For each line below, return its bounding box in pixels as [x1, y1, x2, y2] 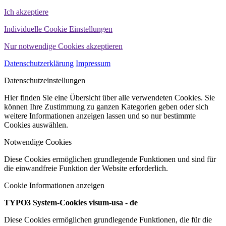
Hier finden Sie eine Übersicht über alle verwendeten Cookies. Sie [4, 93, 215, 102]
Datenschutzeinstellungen [4, 76, 85, 85]
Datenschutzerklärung [4, 59, 74, 68]
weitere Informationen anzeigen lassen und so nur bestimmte [4, 111, 196, 120]
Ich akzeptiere [4, 7, 48, 16]
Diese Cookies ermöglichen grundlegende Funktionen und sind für [4, 154, 216, 163]
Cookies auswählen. [4, 120, 68, 129]
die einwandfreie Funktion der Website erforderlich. [4, 163, 168, 173]
